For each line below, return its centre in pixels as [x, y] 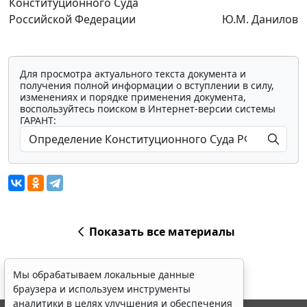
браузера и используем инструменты [102, 289]
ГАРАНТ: [38, 121]
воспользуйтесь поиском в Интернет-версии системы [148, 109]
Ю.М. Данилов [260, 20]
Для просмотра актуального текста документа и [133, 74]
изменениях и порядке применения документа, [133, 97]
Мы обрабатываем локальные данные [104, 274]
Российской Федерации [72, 20]
